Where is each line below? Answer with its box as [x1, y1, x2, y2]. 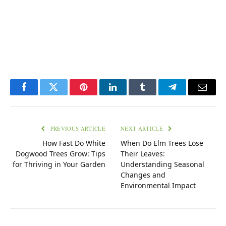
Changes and [121, 169, 165, 180]
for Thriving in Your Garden [13, 159, 105, 169]
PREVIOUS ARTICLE [48, 124, 105, 132]
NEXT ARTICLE [121, 124, 165, 132]
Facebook [23, 90, 59, 99]
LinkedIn [112, 90, 146, 99]
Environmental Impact [121, 180, 196, 190]
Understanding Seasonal [121, 159, 204, 169]
